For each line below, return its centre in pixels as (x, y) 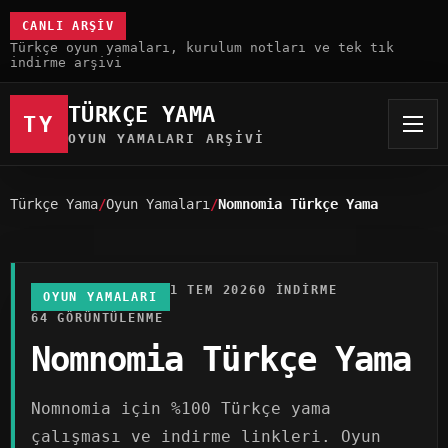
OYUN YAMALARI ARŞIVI (166, 138)
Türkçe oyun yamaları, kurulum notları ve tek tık (202, 47)
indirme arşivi (66, 62)
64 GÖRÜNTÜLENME (97, 318)
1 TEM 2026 (213, 290)
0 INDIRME (297, 290)
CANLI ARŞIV (68, 26)
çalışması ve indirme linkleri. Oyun (206, 436)
